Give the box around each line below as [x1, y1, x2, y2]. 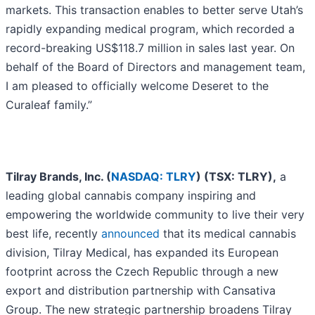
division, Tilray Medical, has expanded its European [6, 245, 278, 260]
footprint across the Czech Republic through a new [6, 264, 278, 279]
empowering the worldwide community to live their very [6, 207, 304, 222]
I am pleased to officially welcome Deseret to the [6, 79, 269, 94]
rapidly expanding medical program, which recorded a [6, 22, 295, 37]
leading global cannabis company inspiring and [6, 188, 256, 203]
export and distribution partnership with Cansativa [6, 283, 276, 298]
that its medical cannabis [160, 226, 296, 241]
